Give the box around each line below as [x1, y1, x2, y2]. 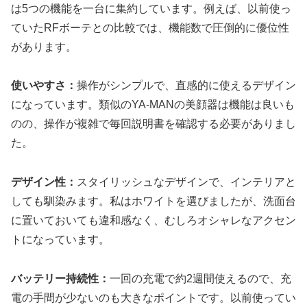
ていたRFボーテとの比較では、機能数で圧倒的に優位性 [11, 21, 289, 34]
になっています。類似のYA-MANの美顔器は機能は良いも [11, 99, 295, 111]
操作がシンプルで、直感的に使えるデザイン [77, 79, 296, 92]
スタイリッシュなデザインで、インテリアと [77, 176, 296, 188]
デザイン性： [11, 176, 77, 188]
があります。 [11, 40, 77, 53]
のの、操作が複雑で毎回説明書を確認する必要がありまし [11, 118, 296, 130]
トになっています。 [11, 234, 110, 246]
